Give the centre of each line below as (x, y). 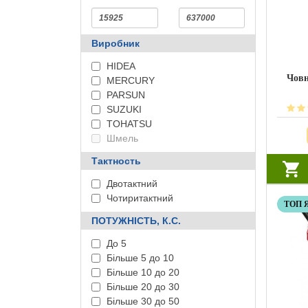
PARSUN (124, 95)
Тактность (116, 161)
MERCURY (129, 80)
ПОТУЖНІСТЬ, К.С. (136, 221)
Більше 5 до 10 (139, 258)
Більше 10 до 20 (142, 272)
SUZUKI (123, 109)
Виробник (115, 43)
